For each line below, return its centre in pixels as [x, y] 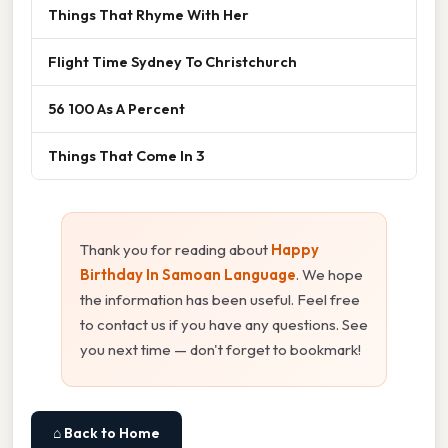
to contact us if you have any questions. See [224, 325]
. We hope [329, 275]
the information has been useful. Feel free [220, 300]
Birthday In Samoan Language [188, 275]
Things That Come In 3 [126, 156]
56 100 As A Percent [116, 109]
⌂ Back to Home [106, 433]
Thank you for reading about [175, 250]
